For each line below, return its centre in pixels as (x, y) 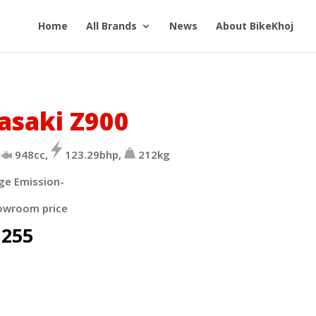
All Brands (111, 26)
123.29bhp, (93, 154)
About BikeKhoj (255, 26)
